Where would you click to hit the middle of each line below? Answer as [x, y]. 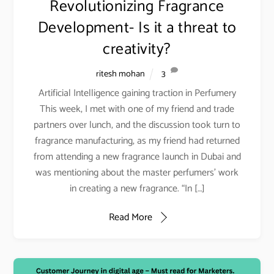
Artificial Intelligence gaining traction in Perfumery [137, 93]
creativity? [137, 49]
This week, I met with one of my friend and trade [137, 109]
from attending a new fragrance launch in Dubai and [137, 157]
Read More [130, 217]
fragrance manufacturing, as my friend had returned [137, 141]
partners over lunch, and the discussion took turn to [137, 125]
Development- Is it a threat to [137, 28]
